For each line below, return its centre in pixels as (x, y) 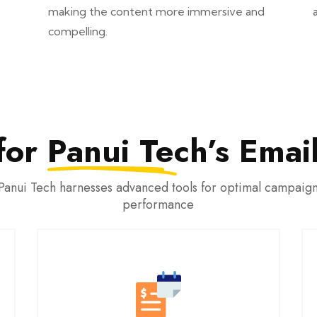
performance (158, 204)
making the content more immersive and (157, 11)
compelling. (78, 31)
